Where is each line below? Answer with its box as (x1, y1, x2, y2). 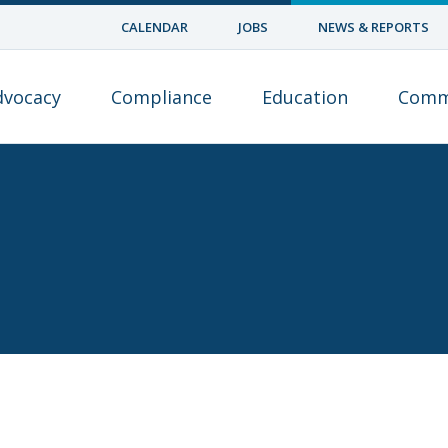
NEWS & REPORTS (318, 18, 429, 36)
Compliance (111, 85, 212, 109)
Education (262, 85, 348, 109)
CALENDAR (121, 18, 188, 36)
